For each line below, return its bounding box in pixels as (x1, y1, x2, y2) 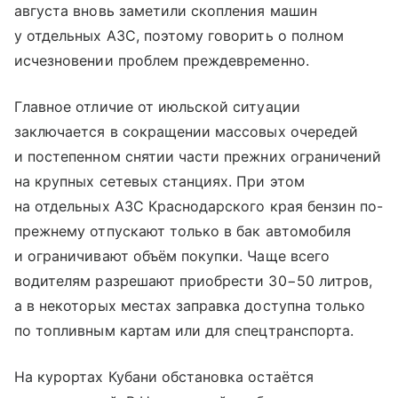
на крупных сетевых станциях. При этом (14, 172, 305, 190)
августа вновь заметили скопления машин (14, 2, 317, 20)
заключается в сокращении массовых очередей (14, 123, 359, 140)
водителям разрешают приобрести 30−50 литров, (14, 272, 373, 290)
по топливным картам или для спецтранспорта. (14, 322, 354, 339)
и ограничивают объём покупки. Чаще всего (14, 247, 330, 265)
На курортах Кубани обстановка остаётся (14, 368, 314, 386)
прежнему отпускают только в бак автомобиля (14, 222, 352, 240)
